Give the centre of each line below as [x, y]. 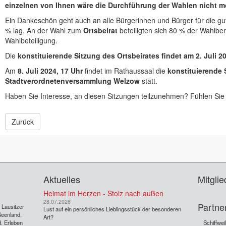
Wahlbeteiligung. [31, 40]
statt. [148, 80]
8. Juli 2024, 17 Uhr [50, 70]
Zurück [22, 121]
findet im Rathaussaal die [125, 70]
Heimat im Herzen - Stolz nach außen [103, 193]
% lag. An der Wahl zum [44, 30]
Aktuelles [62, 179]
